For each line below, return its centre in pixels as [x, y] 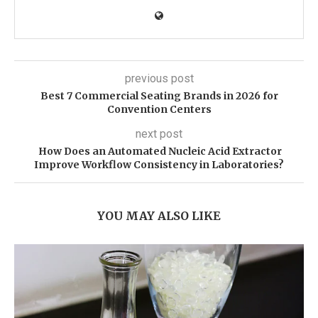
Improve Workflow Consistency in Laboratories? [159, 165]
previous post [159, 79]
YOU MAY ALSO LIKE [159, 216]
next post [159, 134]
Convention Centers [159, 110]
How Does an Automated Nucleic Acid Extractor [159, 152]
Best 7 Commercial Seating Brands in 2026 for [159, 96]
